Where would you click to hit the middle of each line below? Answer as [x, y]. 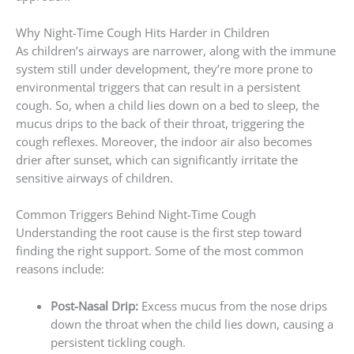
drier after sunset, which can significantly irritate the [157, 160]
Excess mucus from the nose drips [232, 305]
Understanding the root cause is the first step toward [159, 233]
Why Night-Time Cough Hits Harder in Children [143, 33]
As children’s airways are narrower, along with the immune [176, 51]
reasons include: [60, 269]
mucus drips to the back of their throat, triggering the [160, 124]
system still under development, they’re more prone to [164, 69]
